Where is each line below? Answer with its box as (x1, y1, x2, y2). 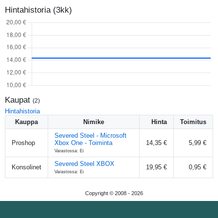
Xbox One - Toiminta (54, 139, 112, 146)
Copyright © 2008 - (85, 190, 131, 196)
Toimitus (180, 118, 206, 126)
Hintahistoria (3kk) (5, 5, 72, 15)
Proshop (12, 139, 35, 146)
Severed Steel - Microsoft (54, 131, 127, 139)
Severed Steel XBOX (54, 160, 114, 167)
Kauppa (15, 118, 38, 126)
